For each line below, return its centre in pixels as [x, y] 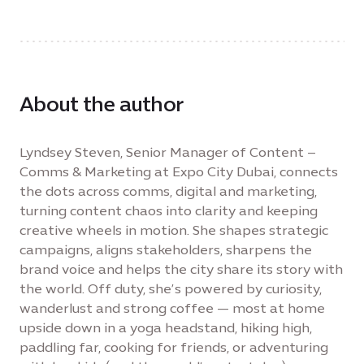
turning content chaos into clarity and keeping [169, 211]
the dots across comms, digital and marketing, [168, 191]
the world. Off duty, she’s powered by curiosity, [171, 289]
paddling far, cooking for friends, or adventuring [174, 347]
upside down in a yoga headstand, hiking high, [166, 328]
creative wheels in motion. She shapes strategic [174, 230]
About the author [101, 104]
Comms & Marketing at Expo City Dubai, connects [179, 172]
